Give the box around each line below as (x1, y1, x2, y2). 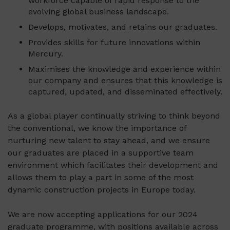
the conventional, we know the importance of (8, 123, 186, 133)
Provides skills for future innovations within (28, 37, 200, 48)
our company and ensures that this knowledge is (28, 75, 222, 86)
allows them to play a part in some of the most (8, 172, 194, 183)
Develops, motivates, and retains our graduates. (28, 22, 217, 32)
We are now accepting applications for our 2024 (8, 209, 198, 220)
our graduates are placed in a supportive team (8, 148, 194, 158)
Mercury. (28, 49, 63, 59)
